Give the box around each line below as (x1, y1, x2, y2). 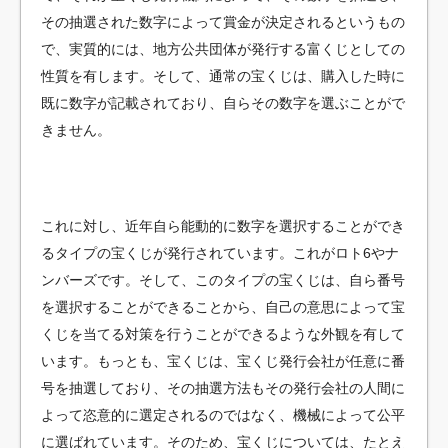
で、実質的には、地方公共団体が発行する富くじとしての (41, 41, 405, 58)
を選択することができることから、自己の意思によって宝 (41, 299, 405, 316)
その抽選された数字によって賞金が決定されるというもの (41, 14, 405, 31)
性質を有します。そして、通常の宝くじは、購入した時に (41, 68, 405, 85)
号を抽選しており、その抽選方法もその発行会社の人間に (41, 380, 405, 397)
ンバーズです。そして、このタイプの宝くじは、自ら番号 (41, 272, 405, 289)
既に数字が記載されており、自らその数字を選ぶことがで (41, 95, 405, 112)
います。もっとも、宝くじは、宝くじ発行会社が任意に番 (41, 353, 405, 370)
